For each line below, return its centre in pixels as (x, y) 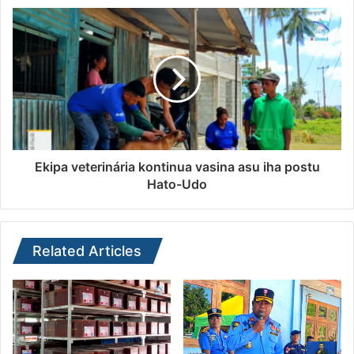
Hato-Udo (177, 185)
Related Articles (87, 251)
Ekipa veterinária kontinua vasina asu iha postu (177, 167)
